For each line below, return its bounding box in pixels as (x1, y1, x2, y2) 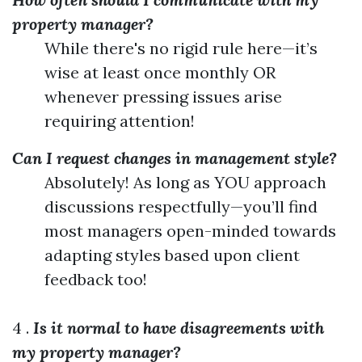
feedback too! (44, 269, 147, 289)
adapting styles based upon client (44, 245, 300, 265)
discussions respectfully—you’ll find (44, 196, 318, 217)
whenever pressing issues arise (44, 86, 282, 107)
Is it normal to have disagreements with (33, 318, 324, 338)
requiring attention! (44, 111, 195, 131)
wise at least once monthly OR (44, 62, 276, 82)
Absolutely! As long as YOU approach (44, 172, 326, 192)
